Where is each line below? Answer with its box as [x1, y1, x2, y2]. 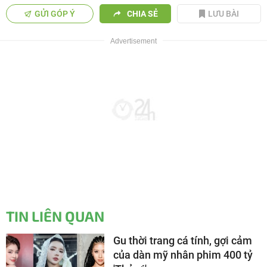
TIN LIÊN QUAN [6, 207, 104, 225]
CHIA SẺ [126, 8, 158, 18]
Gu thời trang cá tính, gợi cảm [113, 234, 252, 247]
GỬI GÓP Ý [35, 8, 76, 18]
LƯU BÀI [208, 8, 240, 18]
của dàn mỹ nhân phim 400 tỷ [113, 248, 253, 261]
